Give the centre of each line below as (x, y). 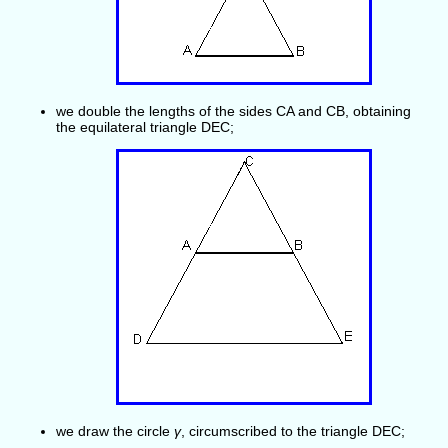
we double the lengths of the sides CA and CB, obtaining (233, 110)
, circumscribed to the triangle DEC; (293, 430)
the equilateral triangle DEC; (145, 126)
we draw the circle (115, 430)
